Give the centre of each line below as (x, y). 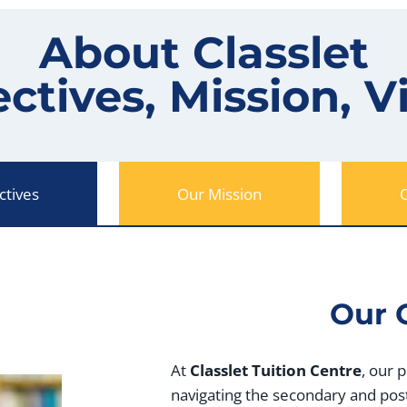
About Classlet (203, 53)
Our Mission (219, 194)
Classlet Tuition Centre (276, 371)
